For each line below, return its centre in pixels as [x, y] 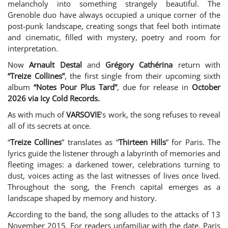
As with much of [37, 114]
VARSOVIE [84, 114]
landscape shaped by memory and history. [82, 198]
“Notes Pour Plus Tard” [75, 87]
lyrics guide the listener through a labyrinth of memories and [114, 153]
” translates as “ [90, 142]
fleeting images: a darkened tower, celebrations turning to [114, 164]
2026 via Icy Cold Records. [54, 98]
